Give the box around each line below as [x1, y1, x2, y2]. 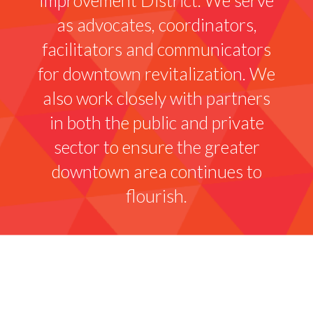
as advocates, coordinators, [56, 13, 257, 35]
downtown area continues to [51, 160, 262, 182]
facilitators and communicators [42, 38, 271, 59]
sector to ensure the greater [53, 136, 260, 157]
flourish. [126, 184, 187, 206]
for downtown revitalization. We [38, 62, 275, 84]
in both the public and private [49, 111, 264, 133]
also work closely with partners [43, 87, 270, 108]
